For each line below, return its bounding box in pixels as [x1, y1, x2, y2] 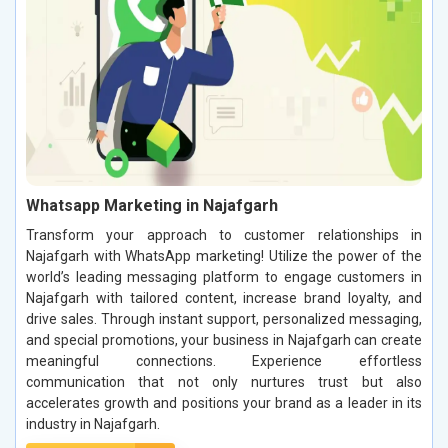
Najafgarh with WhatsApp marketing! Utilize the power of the [26, 247, 422, 264]
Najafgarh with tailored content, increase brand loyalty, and [26, 289, 422, 306]
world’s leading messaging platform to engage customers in [26, 268, 422, 285]
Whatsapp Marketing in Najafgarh [26, 195, 278, 215]
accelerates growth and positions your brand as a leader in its [26, 394, 422, 411]
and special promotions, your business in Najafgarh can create [26, 331, 422, 348]
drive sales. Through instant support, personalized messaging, [26, 310, 422, 327]
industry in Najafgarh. [26, 415, 160, 432]
